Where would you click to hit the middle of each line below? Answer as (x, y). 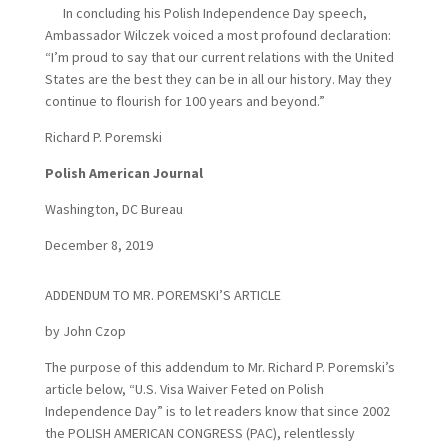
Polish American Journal (123, 173)
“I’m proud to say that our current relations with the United (219, 57)
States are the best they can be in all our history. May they (218, 79)
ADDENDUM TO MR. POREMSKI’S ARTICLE (162, 295)
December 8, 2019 (98, 245)
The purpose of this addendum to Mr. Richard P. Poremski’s (219, 367)
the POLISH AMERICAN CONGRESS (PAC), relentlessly (199, 433)
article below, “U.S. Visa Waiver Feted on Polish (184, 389)
